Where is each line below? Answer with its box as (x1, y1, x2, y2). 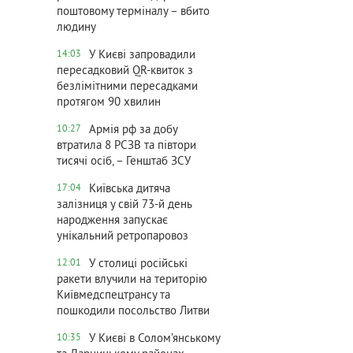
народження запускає (57, 214, 168, 229)
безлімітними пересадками (57, 80, 198, 95)
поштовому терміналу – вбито (57, 5, 210, 20)
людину (57, 20, 96, 35)
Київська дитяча (89, 182, 170, 197)
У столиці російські (89, 257, 188, 272)
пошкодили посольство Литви (57, 304, 210, 319)
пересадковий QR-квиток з (57, 64, 193, 79)
